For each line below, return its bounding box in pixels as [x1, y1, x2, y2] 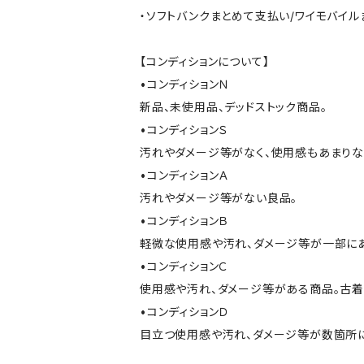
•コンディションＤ [140, 305, 230, 318]
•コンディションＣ [140, 259, 229, 273]
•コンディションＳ [140, 123, 228, 136]
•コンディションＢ [140, 214, 229, 227]
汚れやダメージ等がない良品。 [140, 191, 298, 205]
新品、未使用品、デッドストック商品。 [140, 100, 327, 114]
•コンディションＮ [140, 77, 231, 91]
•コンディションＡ [140, 168, 229, 182]
